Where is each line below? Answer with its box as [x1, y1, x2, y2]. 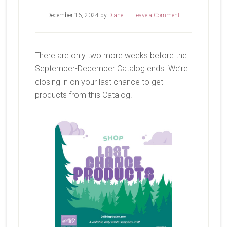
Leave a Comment [133, 12, 180, 19]
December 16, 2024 [47, 12, 99, 19]
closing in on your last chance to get [34, 77, 163, 87]
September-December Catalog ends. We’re [34, 64, 188, 73]
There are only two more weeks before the [34, 51, 187, 60]
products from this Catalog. [34, 90, 132, 100]
